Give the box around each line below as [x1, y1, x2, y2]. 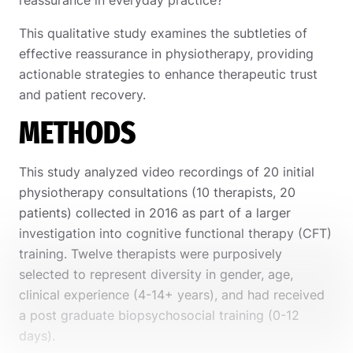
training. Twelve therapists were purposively [19, 245, 282, 262]
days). [19, 327, 55, 344]
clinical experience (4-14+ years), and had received [19, 286, 325, 303]
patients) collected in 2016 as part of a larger [19, 204, 291, 221]
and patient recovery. [19, 86, 146, 102]
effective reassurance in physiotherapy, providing [19, 45, 314, 61]
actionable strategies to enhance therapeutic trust [19, 65, 318, 82]
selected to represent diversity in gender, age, [19, 266, 293, 282]
